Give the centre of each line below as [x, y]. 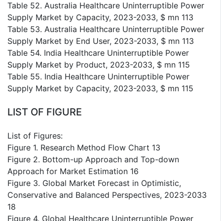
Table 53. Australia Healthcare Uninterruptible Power [106, 29]
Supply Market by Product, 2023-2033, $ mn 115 [99, 64]
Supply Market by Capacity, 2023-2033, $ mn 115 [100, 88]
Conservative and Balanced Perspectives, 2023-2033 [107, 195]
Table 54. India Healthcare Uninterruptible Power [98, 53]
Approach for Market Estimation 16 [73, 171]
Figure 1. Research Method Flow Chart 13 [84, 147]
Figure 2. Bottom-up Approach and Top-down [93, 159]
